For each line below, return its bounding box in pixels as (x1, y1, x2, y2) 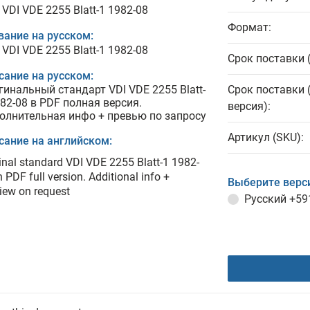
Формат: (228, 21, 271, 34)
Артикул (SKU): (228, 131, 304, 144)
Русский (244, 192, 289, 206)
